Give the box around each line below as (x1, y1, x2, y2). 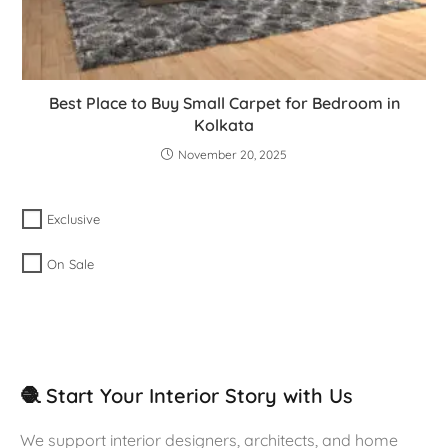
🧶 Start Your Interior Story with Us (20, 382, 353, 408)
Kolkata (194, 115, 254, 136)
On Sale (47, 255, 95, 272)
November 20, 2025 (178, 147, 287, 163)
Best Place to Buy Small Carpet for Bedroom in (48, 93, 400, 114)
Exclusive (47, 211, 101, 228)
